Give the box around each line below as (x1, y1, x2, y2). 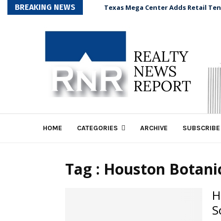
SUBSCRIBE (183, 124, 220, 132)
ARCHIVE (140, 124, 168, 132)
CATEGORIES (77, 124, 118, 132)
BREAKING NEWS (15, 2, 75, 12)
